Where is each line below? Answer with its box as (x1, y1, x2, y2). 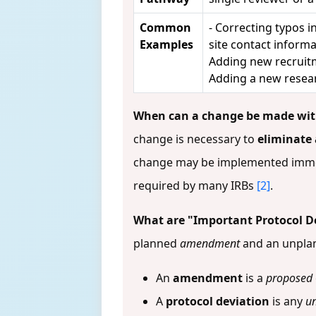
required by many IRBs (133, 177, 257, 193)
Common (140, 19, 191, 35)
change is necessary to (133, 130, 257, 147)
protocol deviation (166, 293, 269, 309)
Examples (140, 36, 193, 52)
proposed (266, 269, 312, 286)
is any (269, 293, 305, 309)
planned (133, 235, 180, 251)
